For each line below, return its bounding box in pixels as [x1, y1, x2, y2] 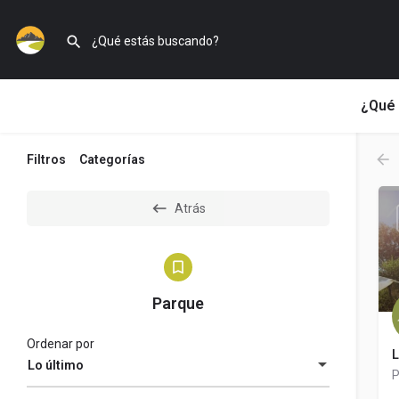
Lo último [28, 358, 84, 373]
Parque [152, 294, 204, 313]
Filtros [27, 152, 66, 167]
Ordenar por [27, 337, 94, 351]
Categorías [79, 152, 145, 167]
